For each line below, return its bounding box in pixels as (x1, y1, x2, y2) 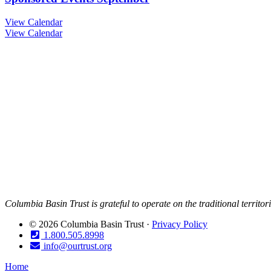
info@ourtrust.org (41, 241, 112, 252)
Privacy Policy (152, 219, 207, 230)
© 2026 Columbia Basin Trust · (29, 219, 152, 230)
